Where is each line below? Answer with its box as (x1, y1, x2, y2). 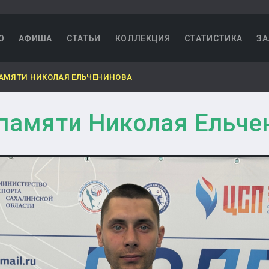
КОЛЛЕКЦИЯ (115, 34, 170, 43)
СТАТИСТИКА (184, 34, 243, 43)
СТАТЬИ (66, 34, 101, 43)
